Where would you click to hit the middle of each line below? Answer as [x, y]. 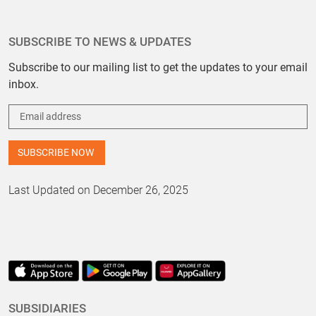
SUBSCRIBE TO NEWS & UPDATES [100, 42]
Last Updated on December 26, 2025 [98, 190]
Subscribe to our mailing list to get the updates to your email [158, 67]
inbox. [24, 84]
